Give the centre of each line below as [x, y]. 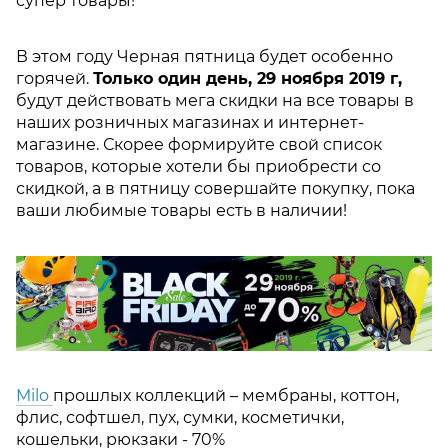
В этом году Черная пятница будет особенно [204, 57]
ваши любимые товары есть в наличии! [181, 211]
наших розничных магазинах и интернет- [190, 123]
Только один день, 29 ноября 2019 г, [247, 79]
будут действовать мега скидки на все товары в [215, 101]
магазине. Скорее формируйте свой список [199, 145]
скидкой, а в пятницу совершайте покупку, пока [215, 189]
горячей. [54, 79]
